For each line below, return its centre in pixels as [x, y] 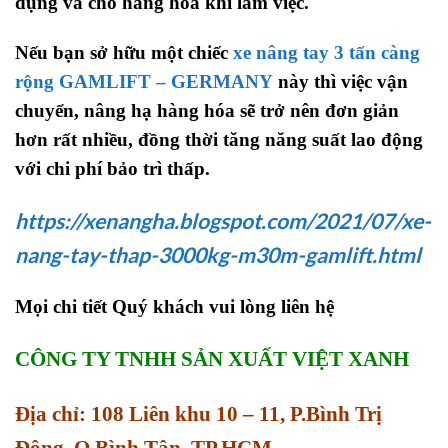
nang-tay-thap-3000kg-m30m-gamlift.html [218, 254]
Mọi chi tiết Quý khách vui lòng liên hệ [174, 307]
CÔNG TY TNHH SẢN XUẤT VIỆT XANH [212, 359]
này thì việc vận [340, 81]
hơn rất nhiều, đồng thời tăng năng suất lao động [219, 139]
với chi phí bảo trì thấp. [112, 168]
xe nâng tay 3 [288, 52]
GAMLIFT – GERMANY [166, 81]
